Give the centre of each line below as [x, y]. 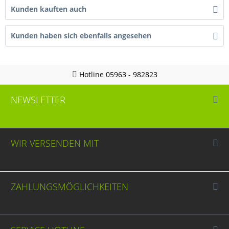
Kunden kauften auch [49, 9]
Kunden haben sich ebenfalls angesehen [81, 35]
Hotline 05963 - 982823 [117, 74]
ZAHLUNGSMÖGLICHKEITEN [69, 186]
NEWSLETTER [38, 99]
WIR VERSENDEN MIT [54, 143]
